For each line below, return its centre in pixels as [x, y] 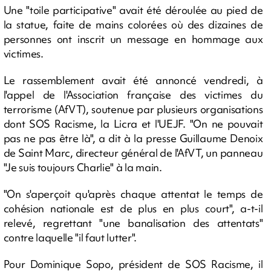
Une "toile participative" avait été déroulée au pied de [133, 10]
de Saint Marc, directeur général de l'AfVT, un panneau [133, 153]
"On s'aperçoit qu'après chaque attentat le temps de [133, 194]
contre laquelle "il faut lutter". [70, 237]
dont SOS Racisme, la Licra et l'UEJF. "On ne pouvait [133, 124]
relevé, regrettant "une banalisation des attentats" [133, 223]
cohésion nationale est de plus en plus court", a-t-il [133, 208]
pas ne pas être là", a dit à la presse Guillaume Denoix [133, 138]
